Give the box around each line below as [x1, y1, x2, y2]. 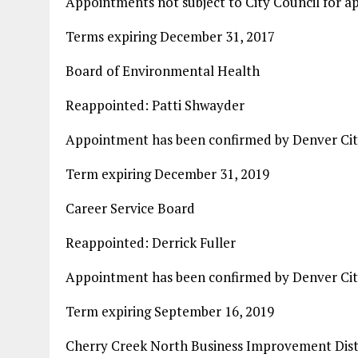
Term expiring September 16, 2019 [66, 302, 274, 320]
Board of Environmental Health [66, 62, 260, 80]
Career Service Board [66, 199, 195, 217]
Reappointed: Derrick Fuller [66, 233, 236, 252]
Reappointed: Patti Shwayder [66, 96, 245, 114]
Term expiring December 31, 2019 [66, 165, 269, 183]
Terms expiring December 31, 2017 [66, 27, 275, 46]
